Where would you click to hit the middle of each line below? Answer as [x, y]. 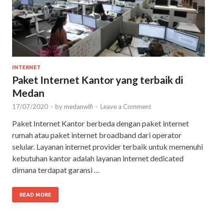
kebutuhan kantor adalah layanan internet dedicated [98, 158]
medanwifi [78, 106]
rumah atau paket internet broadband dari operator [97, 135]
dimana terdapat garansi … [56, 170]
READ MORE [35, 194]
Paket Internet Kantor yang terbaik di [98, 79]
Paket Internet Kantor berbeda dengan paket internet [101, 123]
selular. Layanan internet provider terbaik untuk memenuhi [108, 146]
